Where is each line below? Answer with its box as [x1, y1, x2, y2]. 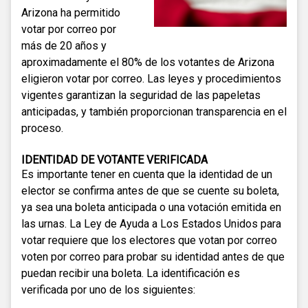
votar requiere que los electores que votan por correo [21, 233, 277, 247]
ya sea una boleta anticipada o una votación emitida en [21, 200, 281, 214]
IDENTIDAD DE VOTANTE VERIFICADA [21, 153, 208, 166]
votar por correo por [21, 22, 116, 36]
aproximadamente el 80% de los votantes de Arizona [21, 55, 274, 69]
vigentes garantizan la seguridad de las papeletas [21, 88, 261, 102]
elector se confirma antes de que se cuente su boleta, [21, 184, 279, 197]
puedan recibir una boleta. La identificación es [21, 266, 240, 280]
